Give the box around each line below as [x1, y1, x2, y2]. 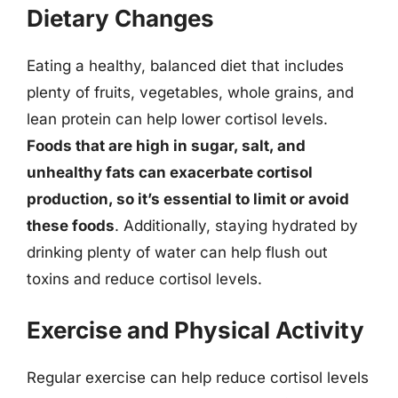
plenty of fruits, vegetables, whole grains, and [27, 83, 354, 101]
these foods [27, 216, 115, 235]
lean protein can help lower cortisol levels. [27, 109, 328, 128]
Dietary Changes [27, 4, 214, 32]
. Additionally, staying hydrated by [115, 216, 358, 235]
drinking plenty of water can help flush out [27, 243, 328, 261]
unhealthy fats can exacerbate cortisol [27, 163, 313, 181]
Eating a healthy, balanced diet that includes [27, 56, 344, 75]
